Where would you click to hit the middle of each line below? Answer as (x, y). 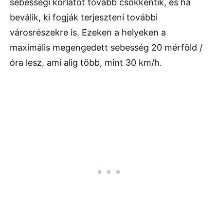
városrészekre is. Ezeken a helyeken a (88, 32)
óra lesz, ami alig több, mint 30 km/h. (86, 62)
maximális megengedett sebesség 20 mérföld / (106, 47)
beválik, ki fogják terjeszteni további (84, 17)
